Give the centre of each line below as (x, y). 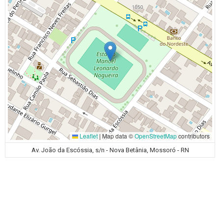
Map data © (118, 136)
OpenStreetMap (156, 136)
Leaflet (88, 136)
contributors (193, 136)
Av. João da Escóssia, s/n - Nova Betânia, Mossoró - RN (110, 150)
